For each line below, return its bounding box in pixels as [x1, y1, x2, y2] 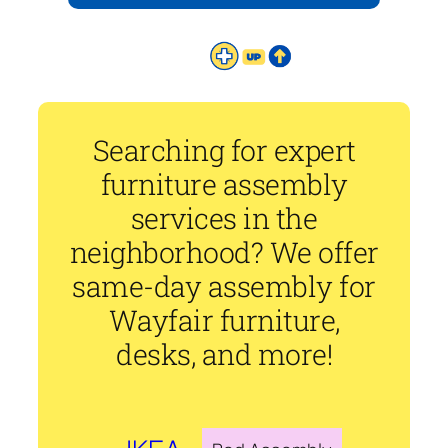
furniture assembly [100, 165, 348, 204]
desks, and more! [116, 335, 332, 374]
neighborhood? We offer [69, 233, 379, 272]
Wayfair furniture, [108, 301, 340, 340]
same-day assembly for [72, 267, 376, 306]
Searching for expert [92, 131, 356, 170]
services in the [130, 199, 318, 238]
